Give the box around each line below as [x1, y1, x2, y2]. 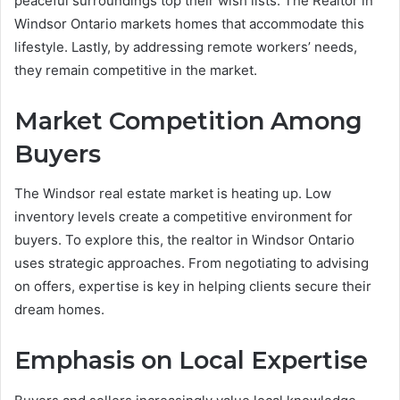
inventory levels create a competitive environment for [14, 208, 353, 226]
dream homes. [14, 301, 112, 319]
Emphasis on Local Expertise [14, 346, 368, 376]
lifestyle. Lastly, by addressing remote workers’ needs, [14, 37, 357, 55]
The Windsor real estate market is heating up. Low [14, 185, 331, 203]
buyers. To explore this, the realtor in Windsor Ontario [14, 231, 354, 249]
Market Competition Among [14, 105, 362, 136]
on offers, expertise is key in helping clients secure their [14, 278, 371, 296]
